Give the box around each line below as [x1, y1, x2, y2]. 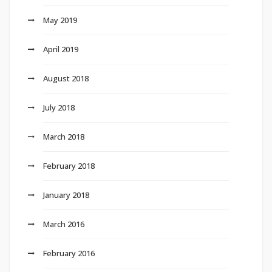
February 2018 [43, 160, 95, 171]
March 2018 [43, 131, 84, 142]
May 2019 [43, 14, 77, 25]
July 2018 [43, 101, 75, 113]
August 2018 [43, 72, 89, 84]
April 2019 [43, 43, 78, 55]
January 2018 [43, 189, 89, 200]
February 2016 [43, 247, 95, 259]
